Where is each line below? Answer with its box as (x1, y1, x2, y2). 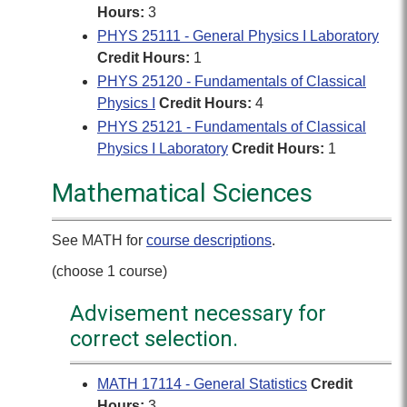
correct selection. (70, 326, 238, 352)
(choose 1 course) (52, 263, 167, 279)
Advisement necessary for (70, 301, 326, 326)
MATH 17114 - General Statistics (97, 376, 307, 392)
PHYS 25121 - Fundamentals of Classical (97, 119, 366, 134)
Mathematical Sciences (52, 178, 313, 208)
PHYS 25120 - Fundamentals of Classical (97, 74, 366, 89)
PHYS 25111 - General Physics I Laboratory (97, 28, 379, 44)
